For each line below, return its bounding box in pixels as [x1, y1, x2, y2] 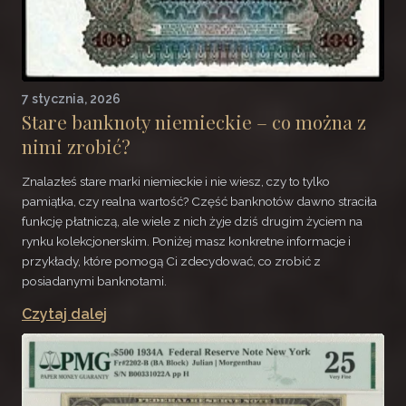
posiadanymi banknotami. [22, 273, 167, 288]
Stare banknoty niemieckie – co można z [22, 109, 366, 135]
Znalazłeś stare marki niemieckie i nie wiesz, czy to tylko [22, 173, 330, 188]
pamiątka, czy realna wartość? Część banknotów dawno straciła [22, 193, 377, 208]
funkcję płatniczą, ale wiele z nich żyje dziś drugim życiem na [22, 213, 362, 228]
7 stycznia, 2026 [22, 92, 121, 107]
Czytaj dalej [22, 305, 107, 324]
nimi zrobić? [22, 133, 130, 159]
